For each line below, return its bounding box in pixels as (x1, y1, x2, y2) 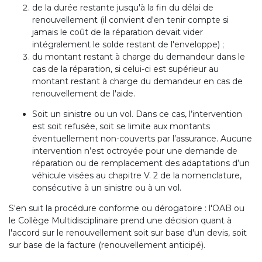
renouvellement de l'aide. (32, 88, 135, 99)
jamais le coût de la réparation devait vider (32, 27, 203, 37)
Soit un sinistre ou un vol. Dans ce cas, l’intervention (32, 109, 242, 119)
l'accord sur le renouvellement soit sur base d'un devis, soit (9, 227, 247, 238)
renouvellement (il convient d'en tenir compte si (32, 15, 229, 25)
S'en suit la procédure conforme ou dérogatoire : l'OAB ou (9, 203, 244, 213)
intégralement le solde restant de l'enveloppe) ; (32, 39, 224, 50)
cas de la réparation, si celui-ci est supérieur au (32, 64, 219, 74)
